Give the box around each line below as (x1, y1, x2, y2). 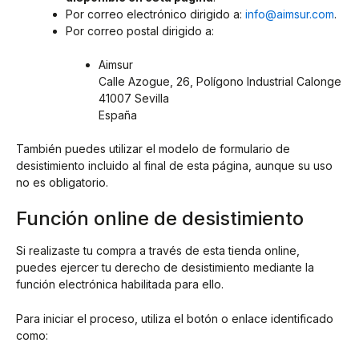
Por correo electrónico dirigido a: (66, 7, 245, 22)
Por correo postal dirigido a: (66, 24, 214, 38)
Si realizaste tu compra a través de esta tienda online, (16, 243, 300, 257)
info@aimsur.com (245, 7, 334, 22)
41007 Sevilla (99, 91, 169, 106)
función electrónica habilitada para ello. (16, 276, 224, 291)
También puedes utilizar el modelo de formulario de (16, 142, 290, 156)
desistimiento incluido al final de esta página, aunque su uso (16, 159, 333, 173)
